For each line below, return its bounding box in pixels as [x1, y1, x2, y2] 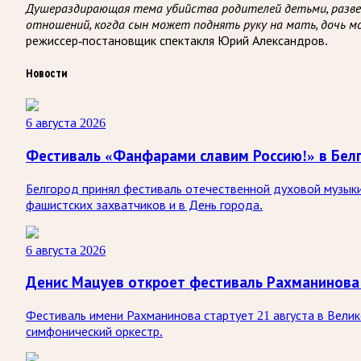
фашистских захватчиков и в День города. [26, 197, 263, 212]
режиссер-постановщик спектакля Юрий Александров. [26, 33, 328, 48]
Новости [26, 66, 68, 80]
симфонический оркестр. [26, 325, 163, 339]
